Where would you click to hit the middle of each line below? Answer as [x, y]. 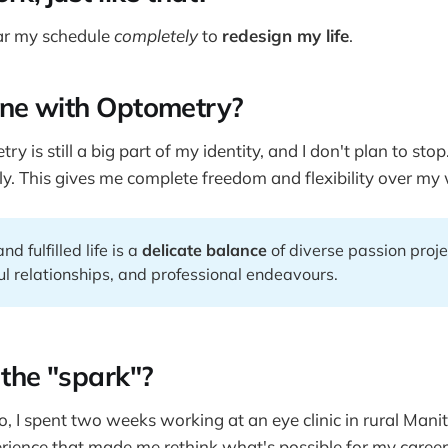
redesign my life [285, 35]
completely [156, 35]
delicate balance [204, 250]
